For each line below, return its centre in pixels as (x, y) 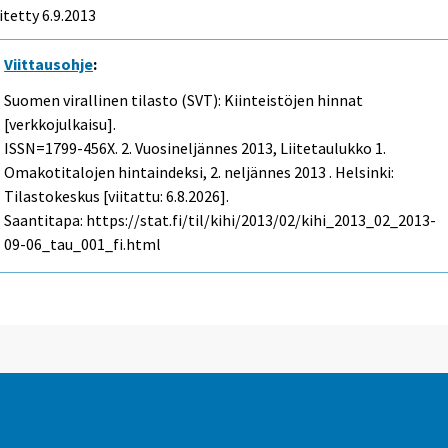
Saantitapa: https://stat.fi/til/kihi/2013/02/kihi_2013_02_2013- (220, 220)
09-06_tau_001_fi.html (83, 244)
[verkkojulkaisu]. (60, 124)
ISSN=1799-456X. (63, 148)
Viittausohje (49, 63)
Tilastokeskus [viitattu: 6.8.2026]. (117, 196)
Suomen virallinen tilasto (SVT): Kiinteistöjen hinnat (184, 100)
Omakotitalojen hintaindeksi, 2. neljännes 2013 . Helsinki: (199, 172)
